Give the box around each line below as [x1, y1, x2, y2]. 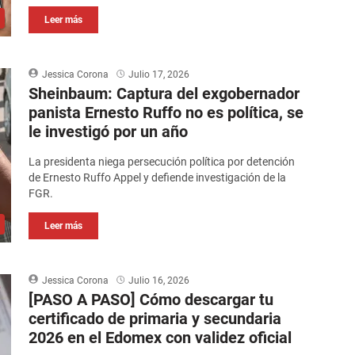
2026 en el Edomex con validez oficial [29, 328, 292, 348]
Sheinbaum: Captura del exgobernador [29, 84, 300, 104]
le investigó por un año [29, 122, 189, 142]
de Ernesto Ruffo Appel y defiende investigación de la [29, 171, 287, 185]
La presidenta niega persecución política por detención [29, 155, 296, 169]
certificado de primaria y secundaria [29, 309, 282, 329]
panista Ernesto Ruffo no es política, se [29, 103, 304, 123]
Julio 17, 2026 [128, 69, 190, 81]
